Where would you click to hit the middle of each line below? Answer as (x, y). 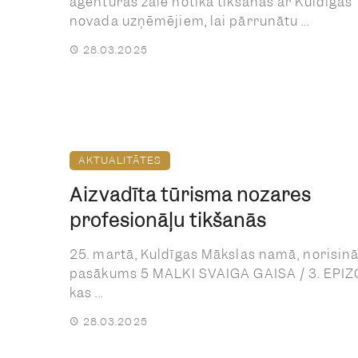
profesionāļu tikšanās (168, 220)
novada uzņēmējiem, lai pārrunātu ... (189, 21)
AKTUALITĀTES (120, 160)
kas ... (86, 292)
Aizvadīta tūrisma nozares (190, 195)
